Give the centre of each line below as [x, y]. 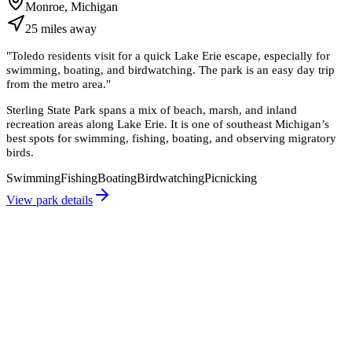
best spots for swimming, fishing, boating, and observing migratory [171, 137]
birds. [20, 152]
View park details [49, 200]
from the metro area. [56, 83]
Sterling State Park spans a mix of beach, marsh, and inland [152, 109]
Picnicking [231, 178]
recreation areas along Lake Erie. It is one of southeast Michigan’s [168, 123]
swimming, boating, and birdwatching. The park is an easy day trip [170, 69]
